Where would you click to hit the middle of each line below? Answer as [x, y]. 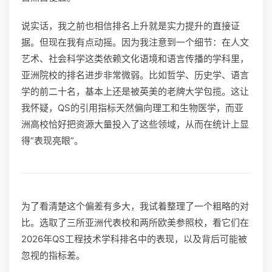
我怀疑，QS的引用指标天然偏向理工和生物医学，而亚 [132, 108]
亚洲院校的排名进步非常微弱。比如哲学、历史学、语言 [135, 75]
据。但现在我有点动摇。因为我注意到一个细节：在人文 [135, 42]
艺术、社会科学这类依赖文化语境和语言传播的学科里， [135, 59]
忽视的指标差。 [53, 255]
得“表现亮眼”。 [52, 141]
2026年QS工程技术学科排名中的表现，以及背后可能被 [134, 239]
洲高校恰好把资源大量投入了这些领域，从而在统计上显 [135, 124]
